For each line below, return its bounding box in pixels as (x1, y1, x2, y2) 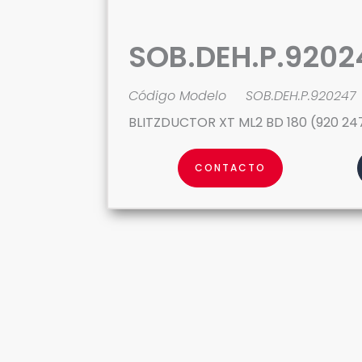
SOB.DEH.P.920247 (245, 86, 356, 105)
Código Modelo (128, 86, 226, 105)
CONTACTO (195, 161, 267, 175)
